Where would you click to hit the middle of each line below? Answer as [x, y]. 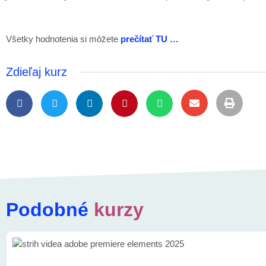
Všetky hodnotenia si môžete [63, 39]
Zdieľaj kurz [37, 72]
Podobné [47, 209]
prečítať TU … [150, 39]
